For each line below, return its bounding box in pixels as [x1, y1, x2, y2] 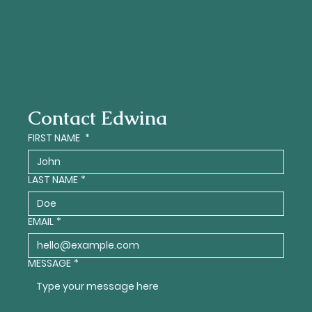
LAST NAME [27, 173, 78, 187]
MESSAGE [27, 256, 71, 271]
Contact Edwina [27, 106, 167, 131]
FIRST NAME [27, 131, 82, 146]
